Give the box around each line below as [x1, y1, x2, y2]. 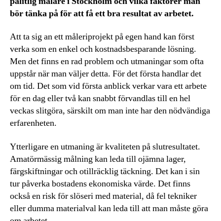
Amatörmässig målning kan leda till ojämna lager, [10, 153, 186, 165]
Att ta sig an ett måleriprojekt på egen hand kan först [10, 31, 194, 42]
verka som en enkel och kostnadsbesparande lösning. [10, 43, 196, 55]
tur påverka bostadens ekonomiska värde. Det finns [10, 178, 190, 189]
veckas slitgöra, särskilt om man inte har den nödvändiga [10, 105, 210, 116]
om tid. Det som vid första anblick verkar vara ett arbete [10, 80, 207, 92]
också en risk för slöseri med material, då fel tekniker [10, 190, 197, 202]
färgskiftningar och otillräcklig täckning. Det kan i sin [10, 165, 200, 177]
